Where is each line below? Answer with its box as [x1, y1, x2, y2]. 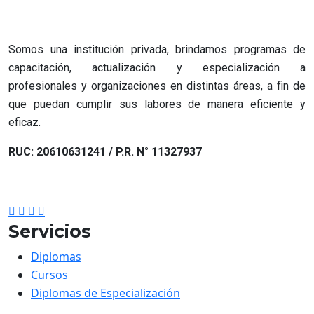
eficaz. [8, 115, 41, 129]
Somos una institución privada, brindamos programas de [8, 42, 306, 56]
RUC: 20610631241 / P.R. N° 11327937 [8, 144, 202, 158]
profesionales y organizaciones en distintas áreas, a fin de [8, 78, 306, 93]
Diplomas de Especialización [31, 285, 180, 301]
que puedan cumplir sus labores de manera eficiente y [8, 97, 306, 111]
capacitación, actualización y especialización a [8, 60, 306, 74]
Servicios [8, 220, 91, 242]
